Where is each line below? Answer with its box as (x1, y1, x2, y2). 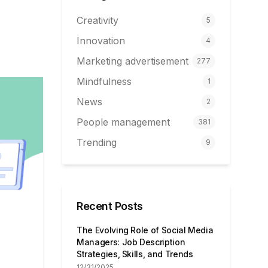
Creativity (77, 14, 118, 26)
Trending (77, 136, 117, 148)
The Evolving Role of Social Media (77, 225, 214, 235)
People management (77, 116, 170, 128)
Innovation (77, 35, 125, 47)
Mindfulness (77, 75, 132, 87)
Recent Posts (77, 200, 143, 212)
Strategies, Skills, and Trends (77, 249, 193, 259)
